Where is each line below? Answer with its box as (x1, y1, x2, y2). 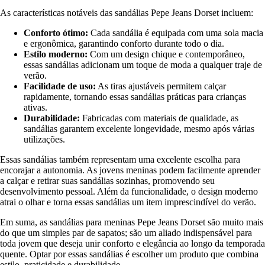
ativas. (24, 102, 47, 112)
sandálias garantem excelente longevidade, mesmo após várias (24, 123, 254, 134)
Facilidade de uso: (24, 80, 96, 91)
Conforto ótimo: (24, 27, 88, 38)
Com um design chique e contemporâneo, (88, 49, 245, 59)
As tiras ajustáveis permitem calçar (96, 80, 226, 91)
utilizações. (24, 134, 65, 144)
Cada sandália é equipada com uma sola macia (88, 27, 263, 38)
